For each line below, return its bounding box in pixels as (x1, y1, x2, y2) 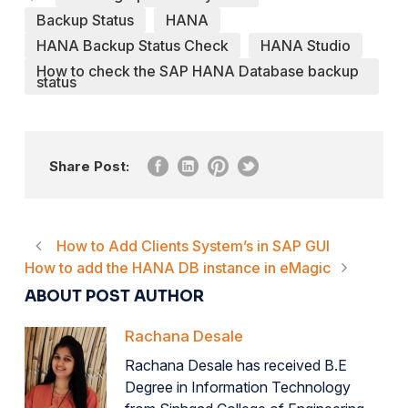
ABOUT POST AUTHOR (25, 287, 204, 306)
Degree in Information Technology (125, 378, 351, 396)
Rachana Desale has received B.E (125, 356, 347, 374)
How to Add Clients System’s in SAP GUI (56, 237, 330, 255)
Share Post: (49, 158, 129, 175)
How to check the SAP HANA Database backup (36, 62, 359, 80)
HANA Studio (260, 36, 351, 55)
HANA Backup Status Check (36, 36, 229, 55)
